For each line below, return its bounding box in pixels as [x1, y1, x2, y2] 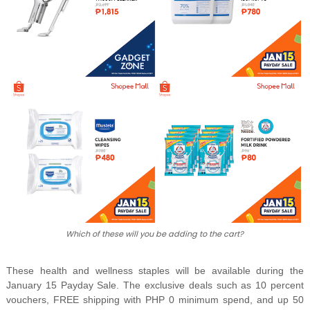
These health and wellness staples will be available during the [6, 265, 304, 277]
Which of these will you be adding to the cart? [66, 228, 244, 240]
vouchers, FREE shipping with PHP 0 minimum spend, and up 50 [6, 294, 304, 306]
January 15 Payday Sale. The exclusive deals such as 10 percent [6, 280, 304, 291]
